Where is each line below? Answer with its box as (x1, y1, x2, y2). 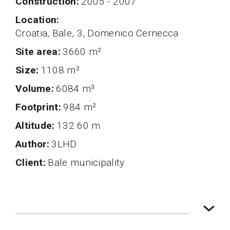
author (22, 138, 47, 150)
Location (21, 13, 57, 26)
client (22, 156, 43, 168)
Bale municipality (48, 156, 125, 168)
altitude (22, 119, 52, 131)
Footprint (21, 101, 59, 113)
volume (22, 82, 51, 94)
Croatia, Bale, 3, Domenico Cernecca (15, 27, 179, 39)
